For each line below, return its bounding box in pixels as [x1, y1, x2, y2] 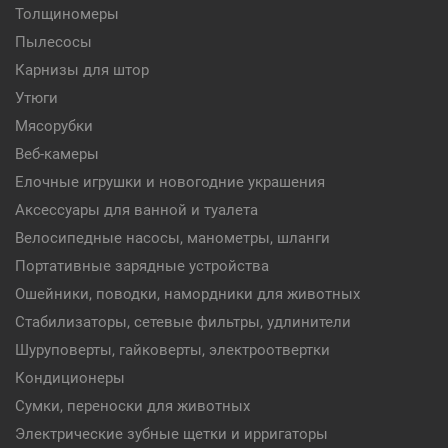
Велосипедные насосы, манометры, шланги [15, 229, 330, 247]
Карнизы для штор [15, 61, 149, 79]
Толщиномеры [15, 5, 119, 23]
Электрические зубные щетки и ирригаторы [15, 425, 328, 443]
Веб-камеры [15, 145, 99, 163]
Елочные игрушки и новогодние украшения [15, 173, 325, 191]
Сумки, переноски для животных [15, 397, 250, 415]
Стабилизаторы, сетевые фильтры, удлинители [15, 313, 351, 331]
